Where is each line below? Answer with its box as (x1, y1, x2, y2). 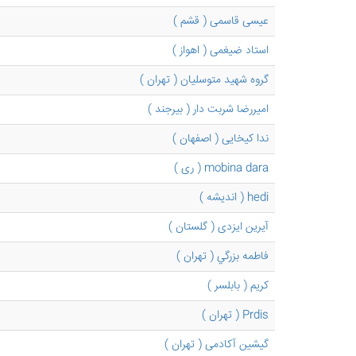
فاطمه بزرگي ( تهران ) (176, 248, 269, 265)
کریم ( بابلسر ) (207, 277, 269, 295)
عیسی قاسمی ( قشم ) (173, 13, 269, 30)
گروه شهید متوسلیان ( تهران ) (140, 72, 269, 89)
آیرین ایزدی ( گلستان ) (168, 219, 269, 236)
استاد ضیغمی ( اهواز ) (172, 42, 269, 60)
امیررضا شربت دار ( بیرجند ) (148, 101, 269, 118)
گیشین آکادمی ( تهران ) (164, 336, 269, 354)
